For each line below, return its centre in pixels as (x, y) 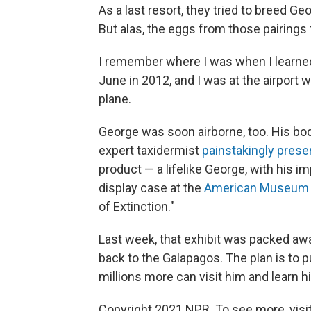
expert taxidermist (150, 150)
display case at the (151, 187)
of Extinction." (136, 206)
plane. (115, 99)
